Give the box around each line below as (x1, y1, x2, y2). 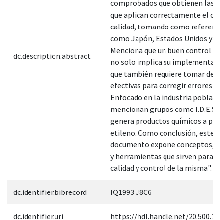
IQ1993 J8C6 (110, 187, 152, 197)
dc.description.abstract (13, 51, 91, 61)
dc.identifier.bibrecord (13, 187, 87, 197)
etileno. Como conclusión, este (110, 127, 214, 137)
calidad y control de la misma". (110, 163, 212, 173)
